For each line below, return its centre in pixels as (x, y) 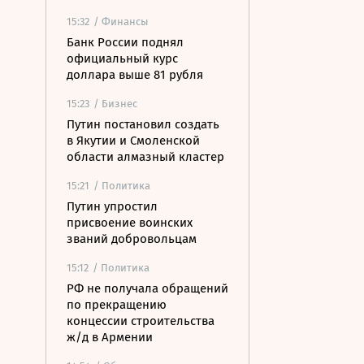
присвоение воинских (130, 223)
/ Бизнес (115, 104)
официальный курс (122, 58)
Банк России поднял (125, 42)
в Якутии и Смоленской (133, 141)
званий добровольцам (132, 239)
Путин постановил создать (143, 124)
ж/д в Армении (110, 337)
